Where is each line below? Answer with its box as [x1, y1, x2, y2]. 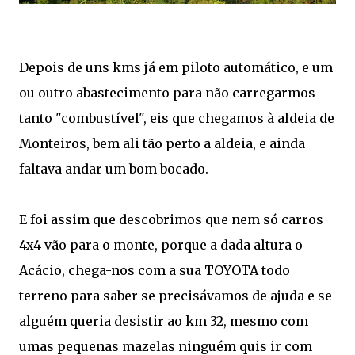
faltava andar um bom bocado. [19, 160, 208, 177]
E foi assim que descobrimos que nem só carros [19, 211, 323, 227]
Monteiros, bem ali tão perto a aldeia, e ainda [19, 135, 305, 151]
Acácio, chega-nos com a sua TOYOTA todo [19, 261, 290, 278]
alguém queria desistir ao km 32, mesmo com [19, 312, 308, 329]
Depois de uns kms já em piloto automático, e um [19, 59, 333, 75]
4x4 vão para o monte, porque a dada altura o [19, 236, 303, 253]
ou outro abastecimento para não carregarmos [19, 84, 315, 101]
